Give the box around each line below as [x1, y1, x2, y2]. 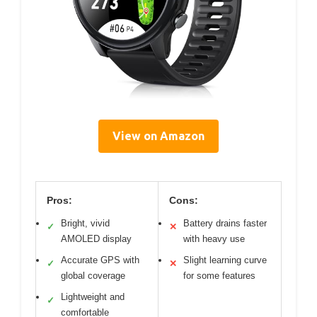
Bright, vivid [61, 218, 110, 229]
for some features [183, 270, 255, 281]
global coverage [61, 270, 125, 281]
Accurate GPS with [61, 255, 139, 265]
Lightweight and [61, 292, 125, 302]
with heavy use [183, 234, 245, 244]
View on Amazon [113, 129, 204, 142]
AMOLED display [61, 234, 132, 244]
